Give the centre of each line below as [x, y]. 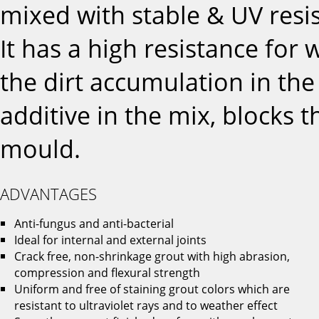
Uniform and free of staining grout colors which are [152, 289]
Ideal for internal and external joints [110, 240]
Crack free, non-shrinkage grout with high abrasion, [152, 256]
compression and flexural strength [107, 272]
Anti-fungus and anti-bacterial [94, 223]
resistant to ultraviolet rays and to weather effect [146, 305]
